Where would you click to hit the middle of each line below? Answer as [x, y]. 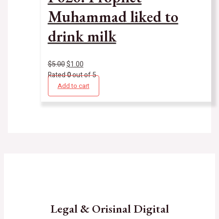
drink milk [82, 36]
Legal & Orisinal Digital [109, 209]
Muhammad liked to [113, 17]
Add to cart [73, 86]
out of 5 [83, 75]
